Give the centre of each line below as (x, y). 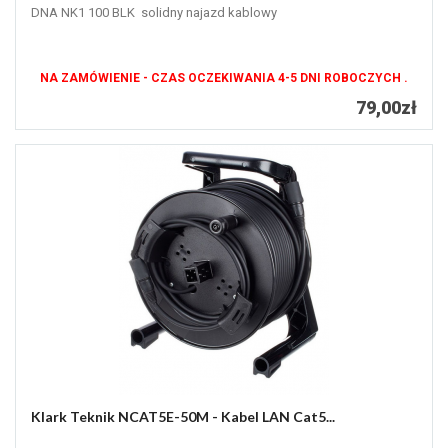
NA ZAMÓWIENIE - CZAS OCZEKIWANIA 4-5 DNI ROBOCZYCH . (224, 78)
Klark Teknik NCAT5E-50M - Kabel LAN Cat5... (183, 417)
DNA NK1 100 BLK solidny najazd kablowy (154, 13)
